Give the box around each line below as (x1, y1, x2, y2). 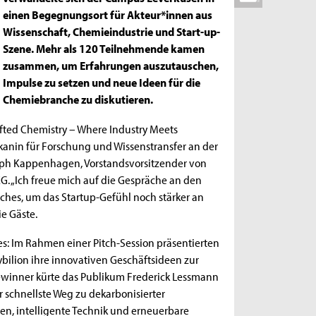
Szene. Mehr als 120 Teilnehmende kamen (3, 40, 205, 56)
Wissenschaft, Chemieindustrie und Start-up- (3, 23, 221, 39)
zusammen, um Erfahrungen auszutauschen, (3, 57, 219, 73)
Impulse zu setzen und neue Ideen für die (3, 74, 201, 90)
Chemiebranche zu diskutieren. (3, 91, 154, 107)
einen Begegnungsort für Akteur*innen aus (3, 6, 213, 23)
